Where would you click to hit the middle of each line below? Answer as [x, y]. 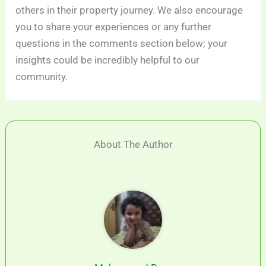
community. [42, 77]
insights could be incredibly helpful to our [108, 60]
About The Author [133, 145]
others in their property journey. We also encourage [129, 10]
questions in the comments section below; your [122, 44]
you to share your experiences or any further [114, 27]
